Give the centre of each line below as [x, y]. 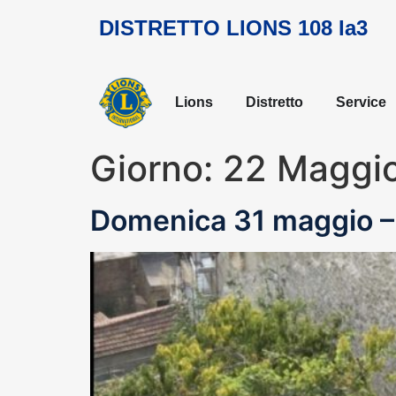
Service [361, 103]
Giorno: [156, 168]
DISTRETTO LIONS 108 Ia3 [233, 28]
